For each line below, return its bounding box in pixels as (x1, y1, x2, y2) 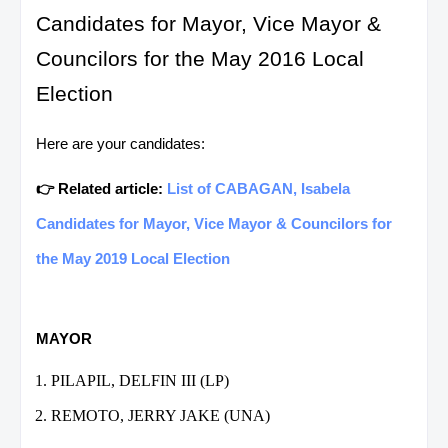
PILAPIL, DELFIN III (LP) (51, 371, 229, 389)
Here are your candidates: (36, 134, 205, 152)
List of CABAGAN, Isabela (167, 179, 350, 197)
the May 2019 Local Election (36, 249, 230, 267)
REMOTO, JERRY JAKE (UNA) (51, 406, 270, 424)
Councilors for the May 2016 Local (36, 46, 364, 70)
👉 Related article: (36, 179, 167, 197)
